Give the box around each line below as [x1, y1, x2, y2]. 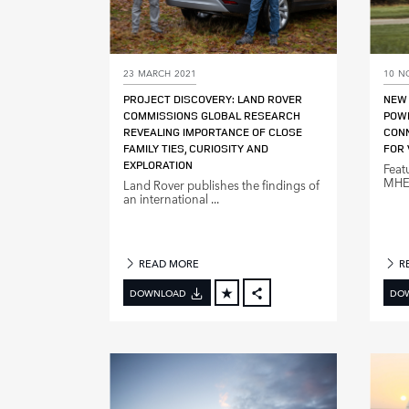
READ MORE [136, 256, 200, 272]
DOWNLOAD [130, 285, 186, 300]
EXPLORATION [123, 157, 193, 173]
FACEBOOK [269, 307, 320, 322]
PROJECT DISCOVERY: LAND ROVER [123, 91, 302, 108]
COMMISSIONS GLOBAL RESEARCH [123, 108, 300, 124]
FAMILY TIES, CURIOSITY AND [123, 141, 268, 157]
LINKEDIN [269, 355, 313, 371]
